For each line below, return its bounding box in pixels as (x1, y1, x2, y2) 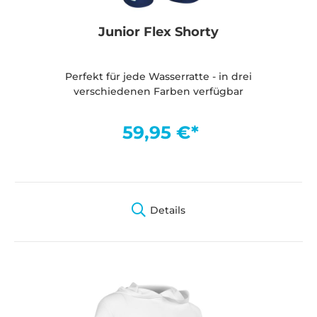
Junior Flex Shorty (98, 23, 219, 40)
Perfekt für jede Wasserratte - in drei (65, 69, 252, 83)
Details (150, 203, 185, 217)
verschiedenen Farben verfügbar (74, 84, 243, 98)
